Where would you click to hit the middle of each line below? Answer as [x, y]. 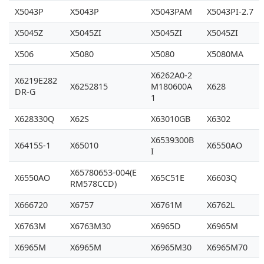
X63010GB [171, 119]
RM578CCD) [93, 184]
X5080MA [225, 54]
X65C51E [168, 178]
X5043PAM [171, 11]
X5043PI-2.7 [230, 11]
